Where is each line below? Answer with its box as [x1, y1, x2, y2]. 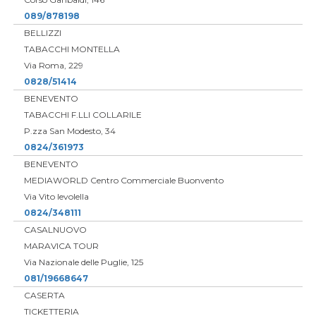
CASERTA [23, 289, 65, 300]
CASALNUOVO [23, 224, 87, 235]
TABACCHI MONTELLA [23, 43, 120, 54]
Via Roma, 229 [23, 59, 83, 71]
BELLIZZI [23, 27, 61, 38]
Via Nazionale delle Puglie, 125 [23, 256, 143, 267]
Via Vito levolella [23, 190, 89, 202]
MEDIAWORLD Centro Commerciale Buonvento [23, 174, 224, 186]
